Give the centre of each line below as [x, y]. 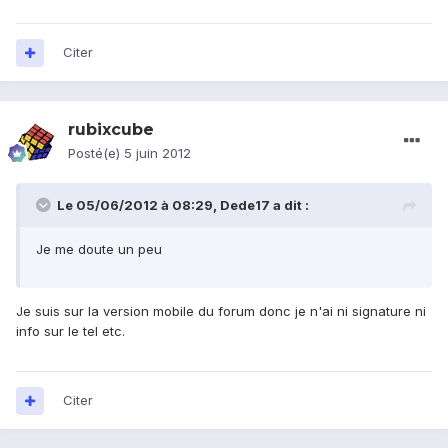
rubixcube [111, 130]
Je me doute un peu [99, 249]
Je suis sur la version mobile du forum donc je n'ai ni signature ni [221, 311]
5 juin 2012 [157, 153]
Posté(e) [96, 153]
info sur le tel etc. [70, 331]
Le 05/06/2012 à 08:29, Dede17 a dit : [183, 205]
